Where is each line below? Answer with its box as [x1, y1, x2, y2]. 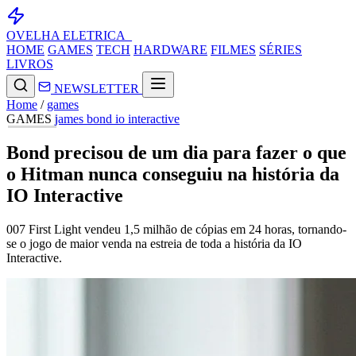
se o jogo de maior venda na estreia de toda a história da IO [6, 236, 302, 250]
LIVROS [6, 57, 53, 71]
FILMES [211, 43, 256, 56]
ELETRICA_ [63, 29, 132, 42]
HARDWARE [133, 43, 207, 56]
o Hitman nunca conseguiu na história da [6, 163, 339, 184]
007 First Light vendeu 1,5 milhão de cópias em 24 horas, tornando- [6, 222, 346, 236]
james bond [55, 112, 115, 126]
